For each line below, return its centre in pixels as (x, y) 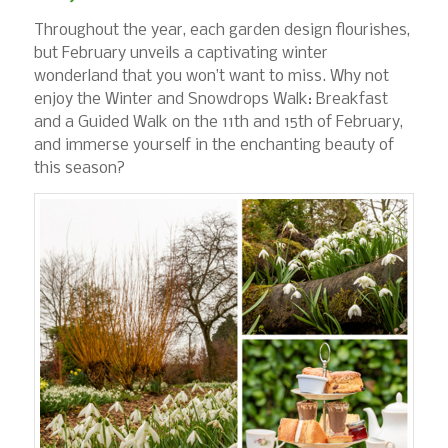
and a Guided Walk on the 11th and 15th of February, (218, 122)
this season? (79, 168)
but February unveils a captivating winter (180, 53)
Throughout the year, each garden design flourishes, (221, 30)
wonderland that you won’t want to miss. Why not (211, 76)
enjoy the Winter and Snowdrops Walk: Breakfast (210, 99)
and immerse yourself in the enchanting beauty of (213, 145)
